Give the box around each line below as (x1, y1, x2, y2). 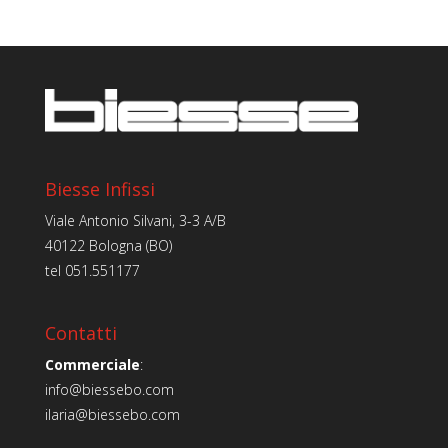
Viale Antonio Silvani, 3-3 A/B (44, 211, 226, 231)
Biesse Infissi (44, 177, 155, 202)
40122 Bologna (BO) (44, 236, 172, 256)
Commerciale (44, 355, 140, 375)
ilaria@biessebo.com (44, 405, 180, 425)
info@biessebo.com (44, 380, 174, 400)
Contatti (44, 321, 117, 346)
